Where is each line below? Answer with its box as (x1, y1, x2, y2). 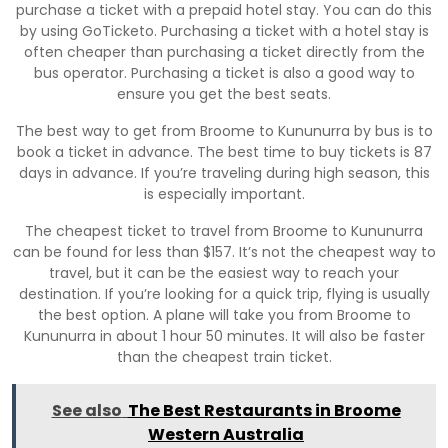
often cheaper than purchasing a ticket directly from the (23, 41, 425, 62)
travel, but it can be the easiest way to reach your (49, 262, 399, 283)
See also (51, 398, 122, 422)
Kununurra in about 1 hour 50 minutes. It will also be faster (23, 325, 425, 346)
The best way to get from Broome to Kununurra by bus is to (15, 120, 433, 141)
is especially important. (143, 183, 305, 204)
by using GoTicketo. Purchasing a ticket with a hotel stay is (19, 20, 429, 41)
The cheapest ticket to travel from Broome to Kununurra (25, 220, 423, 241)
